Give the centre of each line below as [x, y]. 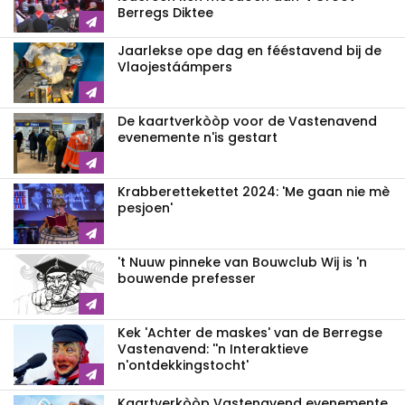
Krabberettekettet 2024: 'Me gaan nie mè [254, 192]
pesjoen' [145, 208]
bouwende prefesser [187, 279]
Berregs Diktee [165, 13]
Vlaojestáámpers [175, 67]
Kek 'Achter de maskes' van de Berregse [250, 333]
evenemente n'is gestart [198, 138]
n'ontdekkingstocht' [183, 366]
